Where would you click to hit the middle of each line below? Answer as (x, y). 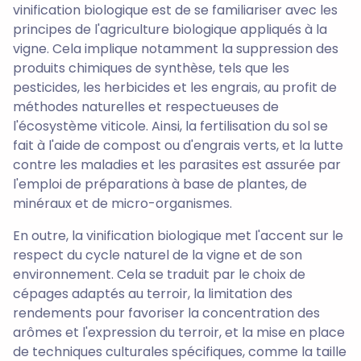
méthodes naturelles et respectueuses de (146, 106)
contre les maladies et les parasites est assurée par (177, 164)
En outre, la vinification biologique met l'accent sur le (178, 235)
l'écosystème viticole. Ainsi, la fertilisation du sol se (170, 126)
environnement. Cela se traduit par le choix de (159, 274)
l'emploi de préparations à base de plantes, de (160, 184)
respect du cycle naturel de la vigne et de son (158, 255)
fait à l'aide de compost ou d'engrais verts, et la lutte (178, 145)
